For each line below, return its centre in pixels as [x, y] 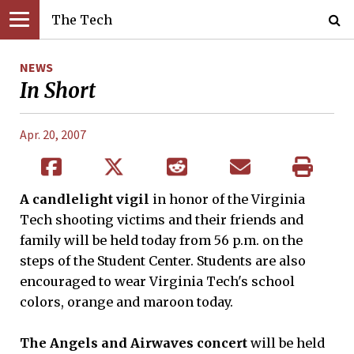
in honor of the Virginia [227, 199]
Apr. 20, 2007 [53, 135]
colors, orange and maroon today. [126, 301]
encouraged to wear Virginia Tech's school [157, 281]
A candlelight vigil [85, 199]
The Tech [82, 20]
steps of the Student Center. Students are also [163, 260]
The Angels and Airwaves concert [134, 343]
